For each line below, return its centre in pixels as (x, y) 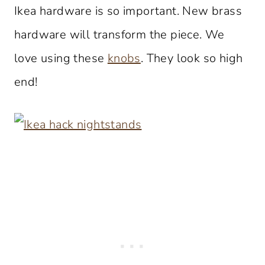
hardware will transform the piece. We (119, 34)
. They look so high (192, 58)
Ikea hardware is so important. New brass (128, 11)
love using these (61, 58)
